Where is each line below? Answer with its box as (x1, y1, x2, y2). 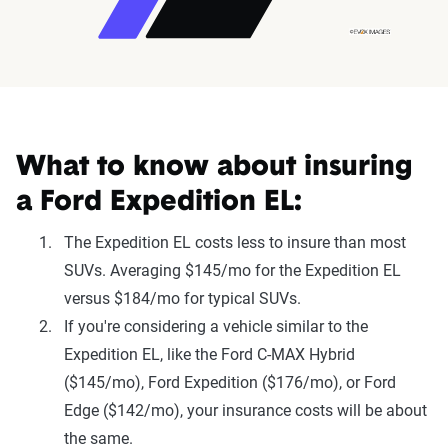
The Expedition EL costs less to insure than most (64, 232, 406, 252)
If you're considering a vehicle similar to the (64, 316, 368, 336)
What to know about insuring (16, 153, 413, 182)
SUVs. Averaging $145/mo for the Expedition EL (64, 260, 401, 280)
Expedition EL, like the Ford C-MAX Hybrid (64, 344, 355, 364)
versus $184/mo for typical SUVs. (64, 288, 301, 308)
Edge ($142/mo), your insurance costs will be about (64, 400, 427, 420)
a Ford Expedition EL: (16, 188, 302, 217)
